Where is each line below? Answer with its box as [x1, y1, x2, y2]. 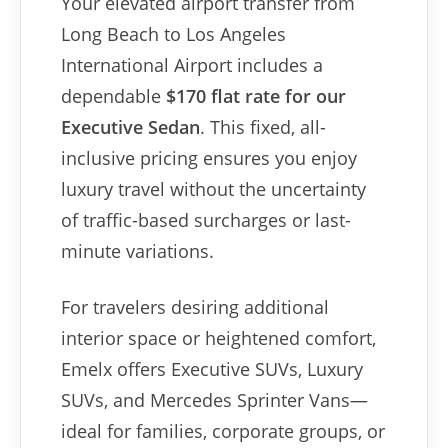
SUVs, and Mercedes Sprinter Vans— [61, 388, 368, 412]
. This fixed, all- [200, 115, 326, 139]
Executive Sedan [61, 115, 200, 139]
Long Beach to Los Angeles [61, 22, 286, 46]
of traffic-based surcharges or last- [61, 208, 351, 232]
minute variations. [61, 239, 214, 263]
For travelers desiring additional [61, 295, 329, 319]
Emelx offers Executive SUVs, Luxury [61, 357, 363, 381]
